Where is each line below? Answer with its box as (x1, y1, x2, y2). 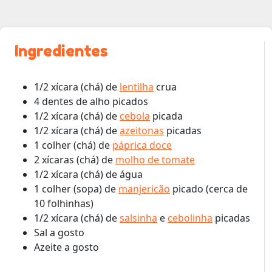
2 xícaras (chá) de (34, 152, 115, 166)
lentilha (120, 80, 154, 93)
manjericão (118, 182, 170, 195)
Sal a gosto (34, 225, 84, 239)
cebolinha (168, 211, 212, 225)
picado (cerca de (170, 182, 248, 195)
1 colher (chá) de (34, 138, 112, 152)
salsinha (120, 211, 157, 225)
